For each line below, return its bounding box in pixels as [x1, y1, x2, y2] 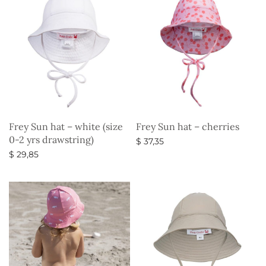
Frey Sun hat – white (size [9, 120, 123, 132]
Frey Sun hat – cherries [136, 120, 239, 132]
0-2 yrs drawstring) [9, 133, 94, 145]
